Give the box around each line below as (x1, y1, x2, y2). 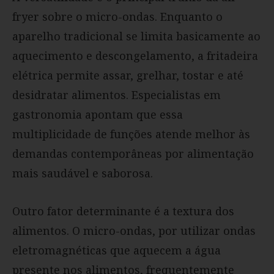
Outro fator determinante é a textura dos (12, 204, 234, 219)
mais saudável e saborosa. (12, 166, 153, 181)
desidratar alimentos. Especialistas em (12, 87, 221, 103)
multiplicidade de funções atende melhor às (12, 127, 250, 142)
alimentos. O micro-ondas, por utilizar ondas (12, 223, 256, 239)
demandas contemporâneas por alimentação (12, 146, 254, 161)
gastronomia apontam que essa (12, 107, 183, 122)
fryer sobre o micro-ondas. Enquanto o (12, 9, 223, 24)
